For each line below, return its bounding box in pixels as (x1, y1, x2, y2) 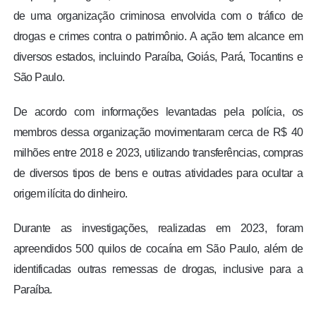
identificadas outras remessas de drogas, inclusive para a (13, 262, 303, 275)
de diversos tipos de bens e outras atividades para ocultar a (13, 166, 303, 179)
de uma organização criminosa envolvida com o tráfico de (13, 9, 303, 22)
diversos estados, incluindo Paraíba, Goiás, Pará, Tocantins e (13, 50, 303, 63)
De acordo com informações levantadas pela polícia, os (13, 105, 303, 118)
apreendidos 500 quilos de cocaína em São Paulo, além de (13, 242, 303, 255)
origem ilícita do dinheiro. (13, 187, 128, 200)
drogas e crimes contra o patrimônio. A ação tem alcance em (13, 30, 303, 42)
